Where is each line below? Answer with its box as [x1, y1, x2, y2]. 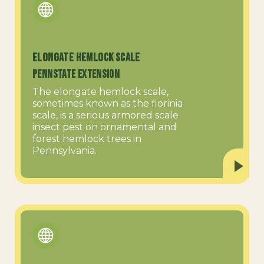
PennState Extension [32, 68, 120, 82]
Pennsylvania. [32, 145, 97, 157]
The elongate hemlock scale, [32, 86, 169, 98]
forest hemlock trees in [32, 133, 141, 145]
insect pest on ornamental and [32, 121, 177, 133]
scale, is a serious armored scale [32, 110, 179, 121]
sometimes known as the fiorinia [32, 98, 183, 110]
